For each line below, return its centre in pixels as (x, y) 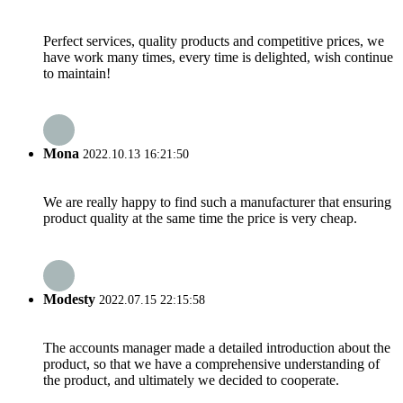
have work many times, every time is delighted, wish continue (218, 57)
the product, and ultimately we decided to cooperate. (191, 380)
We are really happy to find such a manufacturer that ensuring (217, 202)
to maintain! (77, 73)
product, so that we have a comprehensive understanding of (211, 363)
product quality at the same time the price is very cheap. (200, 219)
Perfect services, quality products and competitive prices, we (214, 40)
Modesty (69, 299)
